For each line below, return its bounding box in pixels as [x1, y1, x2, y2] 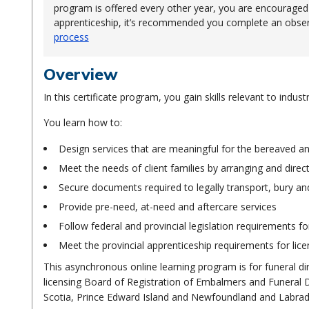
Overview [43, 64, 118, 84]
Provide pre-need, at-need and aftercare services [58, 200, 277, 213]
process [53, 30, 89, 43]
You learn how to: [43, 116, 122, 129]
